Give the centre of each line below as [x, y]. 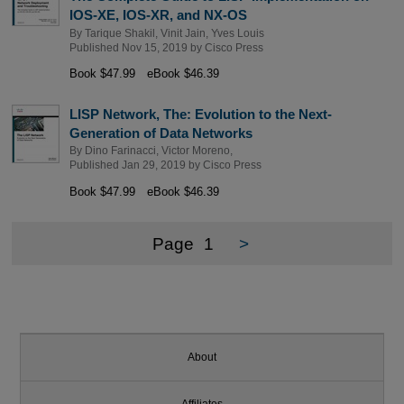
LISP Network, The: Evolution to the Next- [200, 114]
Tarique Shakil [119, 33]
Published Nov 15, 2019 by [137, 47]
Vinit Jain [183, 33]
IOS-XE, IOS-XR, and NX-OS [158, 15]
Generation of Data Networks [161, 133]
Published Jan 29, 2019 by [136, 165]
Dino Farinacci [120, 151]
